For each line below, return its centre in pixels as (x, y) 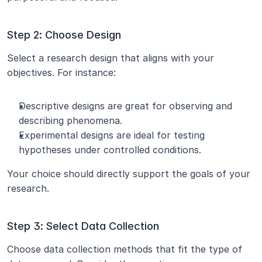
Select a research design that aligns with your (111, 58)
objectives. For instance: (61, 73)
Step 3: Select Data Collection (83, 226)
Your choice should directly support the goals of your (129, 174)
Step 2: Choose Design (64, 35)
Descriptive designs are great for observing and (125, 106)
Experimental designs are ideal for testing (112, 135)
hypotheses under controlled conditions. (110, 150)
